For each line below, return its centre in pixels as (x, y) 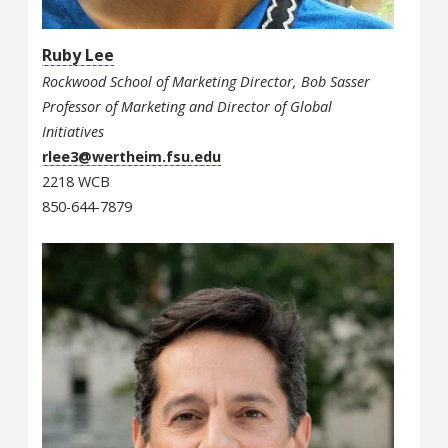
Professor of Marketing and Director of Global (187, 106)
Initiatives (73, 131)
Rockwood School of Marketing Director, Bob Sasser (206, 81)
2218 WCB (76, 181)
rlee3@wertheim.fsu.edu (131, 156)
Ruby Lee (78, 54)
